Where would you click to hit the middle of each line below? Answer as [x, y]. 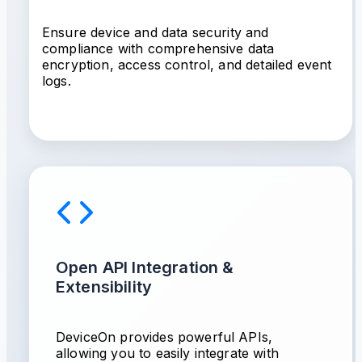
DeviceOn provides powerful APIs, [164, 337]
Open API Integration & [145, 267]
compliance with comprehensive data [158, 48]
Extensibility [104, 287]
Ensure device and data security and [156, 32]
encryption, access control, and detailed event [187, 65]
